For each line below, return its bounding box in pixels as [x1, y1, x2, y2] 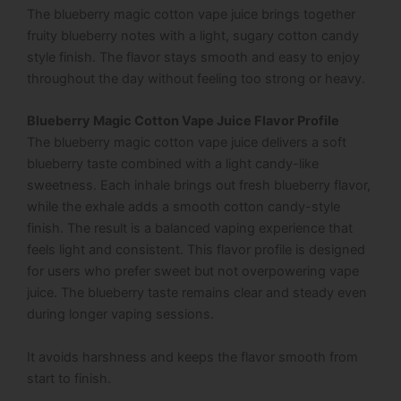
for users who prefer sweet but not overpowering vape [27, 263, 359, 280]
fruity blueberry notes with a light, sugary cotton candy [27, 28, 359, 44]
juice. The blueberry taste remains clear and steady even [27, 285, 367, 302]
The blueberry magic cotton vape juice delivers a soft [27, 134, 346, 151]
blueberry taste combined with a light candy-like [27, 156, 319, 173]
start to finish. [27, 370, 111, 387]
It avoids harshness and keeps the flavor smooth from [27, 348, 358, 365]
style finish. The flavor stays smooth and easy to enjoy [27, 49, 360, 65]
